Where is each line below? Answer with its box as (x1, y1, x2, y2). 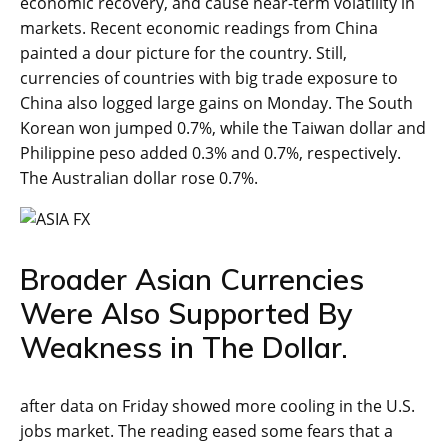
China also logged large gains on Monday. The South (20, 92, 413, 115)
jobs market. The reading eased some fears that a (20, 420, 393, 443)
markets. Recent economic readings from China (20, 17, 378, 40)
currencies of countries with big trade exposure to (20, 67, 398, 90)
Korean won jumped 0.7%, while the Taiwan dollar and (20, 117, 426, 140)
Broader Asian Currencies (20, 261, 364, 298)
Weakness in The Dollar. (20, 329, 348, 366)
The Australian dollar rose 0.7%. (20, 167, 258, 190)
